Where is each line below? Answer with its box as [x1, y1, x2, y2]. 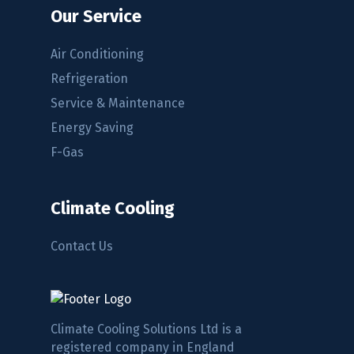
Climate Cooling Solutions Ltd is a [51, 322, 242, 337]
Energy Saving [51, 120, 134, 136]
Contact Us [51, 239, 113, 254]
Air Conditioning [51, 47, 144, 62]
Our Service [51, 6, 141, 28]
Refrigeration [51, 71, 128, 87]
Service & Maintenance [51, 96, 185, 111]
